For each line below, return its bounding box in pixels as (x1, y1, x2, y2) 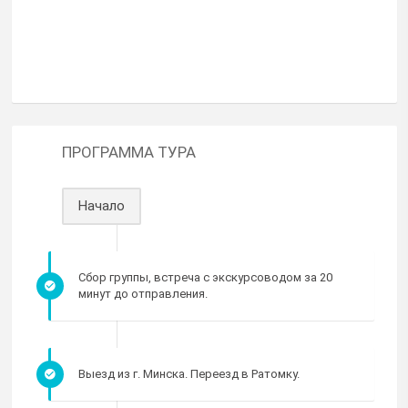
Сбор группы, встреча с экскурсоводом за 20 (78, 270, 332, 285)
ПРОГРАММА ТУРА (62, 143, 196, 162)
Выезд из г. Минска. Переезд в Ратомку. (78, 367, 300, 382)
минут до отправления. (78, 287, 208, 301)
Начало (78, 198, 125, 215)
